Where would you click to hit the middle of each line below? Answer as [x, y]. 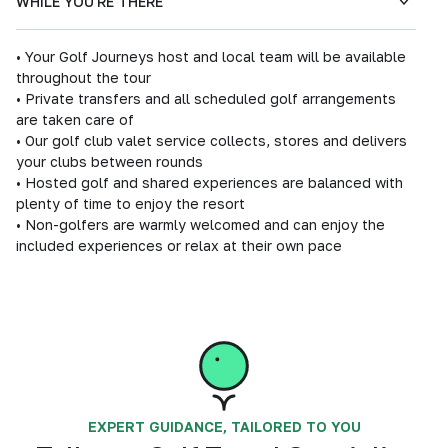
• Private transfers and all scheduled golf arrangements [206, 98]
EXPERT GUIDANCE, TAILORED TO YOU [224, 426]
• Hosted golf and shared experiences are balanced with [209, 182]
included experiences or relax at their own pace [179, 245]
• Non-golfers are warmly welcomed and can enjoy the [200, 224]
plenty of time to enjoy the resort [130, 203]
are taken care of [75, 119]
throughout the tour [83, 77]
